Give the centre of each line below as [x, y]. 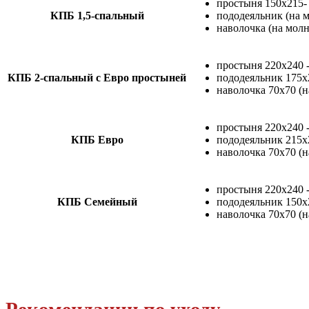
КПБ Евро [97, 140]
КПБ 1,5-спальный [97, 16]
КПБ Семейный [97, 202]
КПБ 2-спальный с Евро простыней [97, 78]
